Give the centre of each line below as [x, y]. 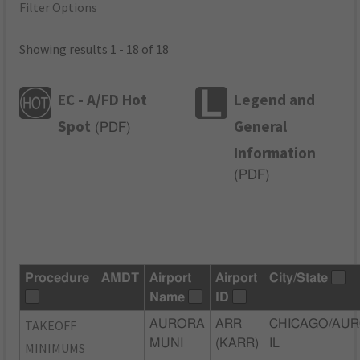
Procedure [57, 278]
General [261, 126]
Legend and [275, 99]
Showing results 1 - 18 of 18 [94, 49]
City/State [299, 278]
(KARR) [237, 343]
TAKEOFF [51, 325]
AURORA [178, 323]
